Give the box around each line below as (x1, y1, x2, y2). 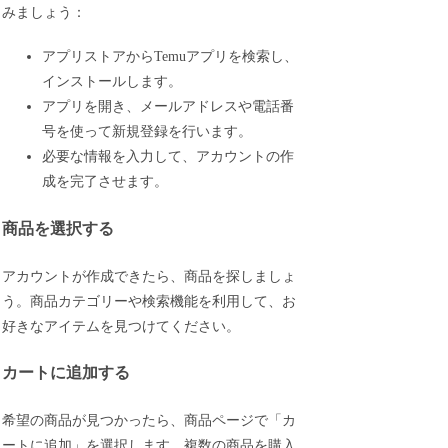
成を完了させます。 (42, 174, 169, 190)
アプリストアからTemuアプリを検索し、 (42, 49, 299, 65)
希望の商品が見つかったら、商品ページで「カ (2, 412, 297, 428)
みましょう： (2, 4, 87, 20)
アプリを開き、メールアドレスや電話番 (42, 99, 295, 115)
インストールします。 (42, 74, 183, 90)
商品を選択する (2, 219, 115, 239)
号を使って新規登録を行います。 (42, 124, 253, 140)
